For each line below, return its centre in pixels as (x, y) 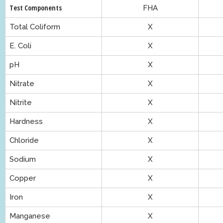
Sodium (23, 160)
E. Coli (20, 46)
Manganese (30, 216)
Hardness (26, 122)
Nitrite (21, 103)
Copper (23, 178)
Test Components (36, 8)
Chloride (24, 141)
